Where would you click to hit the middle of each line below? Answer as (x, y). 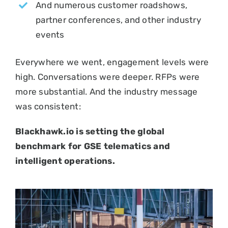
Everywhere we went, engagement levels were (112, 62)
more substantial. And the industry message (107, 91)
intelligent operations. (65, 161)
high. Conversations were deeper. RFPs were (108, 77)
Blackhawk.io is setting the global (90, 131)
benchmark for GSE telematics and (93, 146)
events (50, 34)
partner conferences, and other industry (118, 20)
